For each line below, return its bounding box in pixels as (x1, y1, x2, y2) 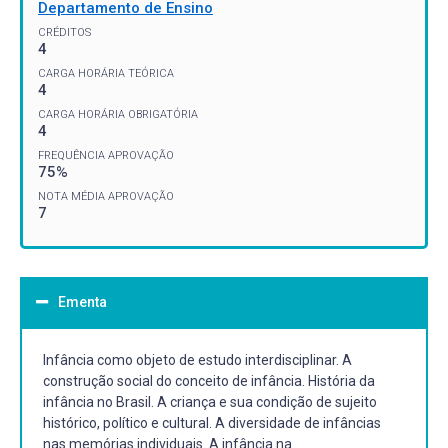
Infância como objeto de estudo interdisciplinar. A (43, 351, 352, 368)
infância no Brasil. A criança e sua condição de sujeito (43, 393, 377, 410)
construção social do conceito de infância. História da (43, 372, 375, 389)
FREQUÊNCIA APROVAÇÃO (38, 148, 174, 162)
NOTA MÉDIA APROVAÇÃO (38, 189, 174, 203)
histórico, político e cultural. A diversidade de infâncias (43, 414, 381, 431)
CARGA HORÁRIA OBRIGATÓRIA (38, 107, 198, 121)
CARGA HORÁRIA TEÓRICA (38, 66, 174, 80)
